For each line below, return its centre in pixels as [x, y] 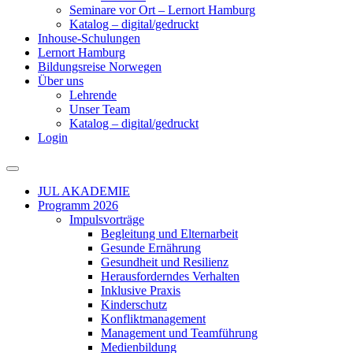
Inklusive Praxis [141, 290]
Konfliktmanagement [153, 319]
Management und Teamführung [179, 333]
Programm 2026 [78, 205]
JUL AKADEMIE [84, 191]
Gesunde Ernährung [151, 248]
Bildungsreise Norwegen [100, 67]
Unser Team [100, 109]
